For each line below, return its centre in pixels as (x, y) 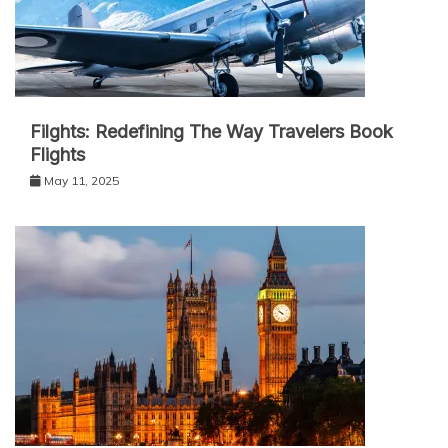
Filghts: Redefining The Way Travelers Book (211, 131)
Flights (57, 154)
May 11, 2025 (81, 180)
